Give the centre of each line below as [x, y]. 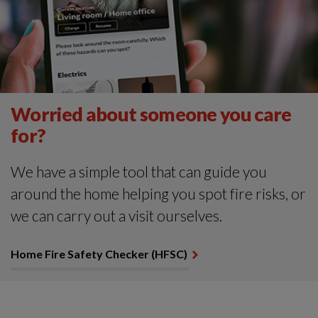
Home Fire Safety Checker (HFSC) [99, 254]
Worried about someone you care [151, 114]
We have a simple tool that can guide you [139, 172]
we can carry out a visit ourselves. [116, 216]
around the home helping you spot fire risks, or [158, 194]
